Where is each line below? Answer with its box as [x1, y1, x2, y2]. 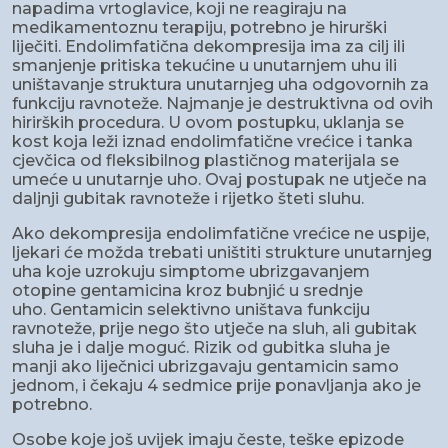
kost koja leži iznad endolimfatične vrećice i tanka [12, 132, 413, 152]
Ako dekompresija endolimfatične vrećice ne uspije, [12, 224, 429, 244]
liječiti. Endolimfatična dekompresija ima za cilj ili [12, 37, 405, 57]
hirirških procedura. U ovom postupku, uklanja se [12, 113, 404, 133]
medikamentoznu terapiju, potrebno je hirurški [12, 18, 387, 38]
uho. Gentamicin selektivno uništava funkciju [12, 300, 370, 320]
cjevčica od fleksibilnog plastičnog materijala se [12, 151, 399, 171]
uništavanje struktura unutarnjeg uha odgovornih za [12, 75, 429, 95]
